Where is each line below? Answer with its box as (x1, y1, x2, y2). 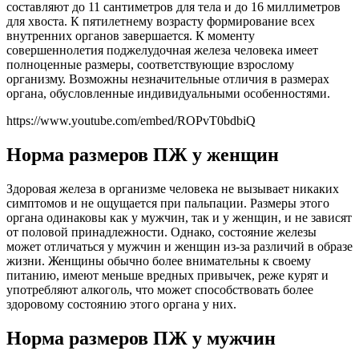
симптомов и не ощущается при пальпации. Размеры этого (6, 196, 329, 210)
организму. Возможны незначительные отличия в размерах (6, 71, 329, 86)
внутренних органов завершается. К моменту (6, 28, 255, 42)
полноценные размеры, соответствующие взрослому (6, 57, 294, 71)
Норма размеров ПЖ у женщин (6, 143, 279, 165)
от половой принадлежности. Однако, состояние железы (6, 224, 317, 239)
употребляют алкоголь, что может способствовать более (6, 282, 313, 296)
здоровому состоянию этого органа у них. (6, 296, 236, 311)
